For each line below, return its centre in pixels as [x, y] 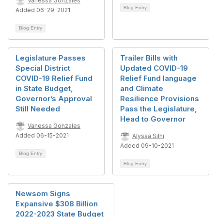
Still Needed [38, 109]
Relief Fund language [158, 78]
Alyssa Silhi [148, 136]
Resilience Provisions [160, 99]
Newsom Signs [43, 194]
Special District [43, 68]
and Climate [142, 88]
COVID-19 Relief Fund [54, 78]
